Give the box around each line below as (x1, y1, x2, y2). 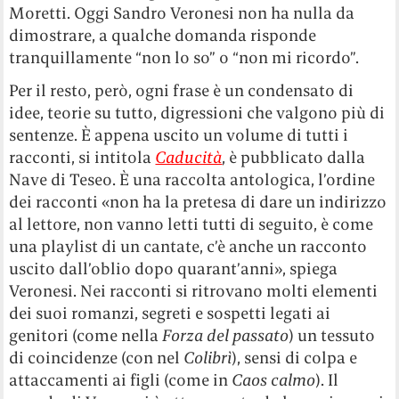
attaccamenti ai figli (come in (9, 370, 232, 391)
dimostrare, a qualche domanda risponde (9, 25, 317, 46)
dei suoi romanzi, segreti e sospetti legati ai (9, 303, 331, 324)
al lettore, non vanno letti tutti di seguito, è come (9, 214, 374, 235)
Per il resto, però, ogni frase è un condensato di (9, 80, 354, 102)
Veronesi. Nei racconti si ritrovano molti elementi (9, 281, 379, 302)
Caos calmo (232, 370, 316, 391)
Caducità (155, 147, 223, 168)
